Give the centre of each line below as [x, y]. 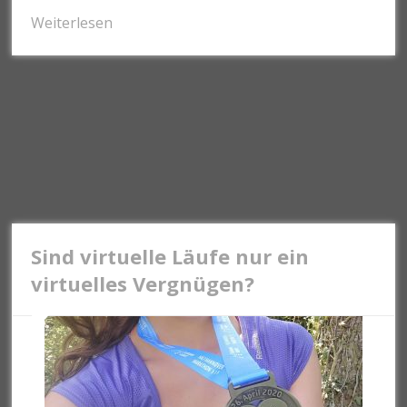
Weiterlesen [72, 22]
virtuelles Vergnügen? [143, 283]
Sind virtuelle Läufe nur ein [170, 256]
